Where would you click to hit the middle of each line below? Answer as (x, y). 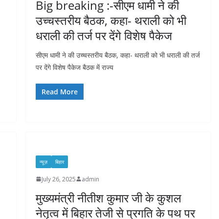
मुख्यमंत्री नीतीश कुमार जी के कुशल (108, 197)
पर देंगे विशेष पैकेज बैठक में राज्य (74, 67)
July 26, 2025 (58, 179)
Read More (59, 91)
